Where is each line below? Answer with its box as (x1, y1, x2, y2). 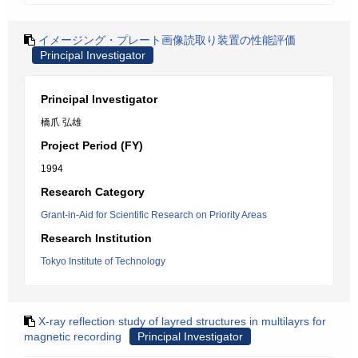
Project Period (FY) (41, 139, 143, 152)
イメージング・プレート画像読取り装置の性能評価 (38, 34, 296, 46)
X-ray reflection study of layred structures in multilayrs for (38, 315, 326, 328)
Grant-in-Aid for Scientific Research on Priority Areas (41, 209, 267, 221)
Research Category (41, 185, 145, 198)
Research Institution (41, 232, 152, 245)
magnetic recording (24, 330, 121, 343)
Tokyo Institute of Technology (41, 256, 165, 267)
